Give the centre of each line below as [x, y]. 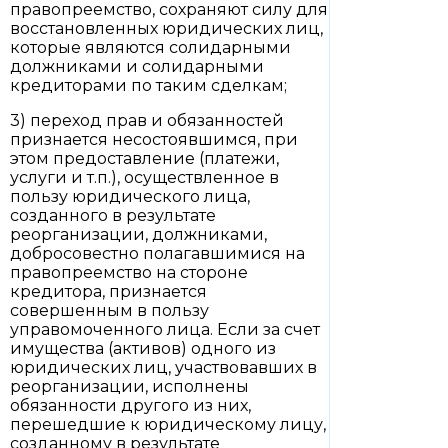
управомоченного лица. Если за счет [165, 329]
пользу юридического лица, [130, 196]
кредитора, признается [108, 291]
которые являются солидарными [150, 47]
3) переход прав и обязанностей [147, 120]
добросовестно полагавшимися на [157, 253]
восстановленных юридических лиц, [166, 28]
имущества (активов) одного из [143, 348]
